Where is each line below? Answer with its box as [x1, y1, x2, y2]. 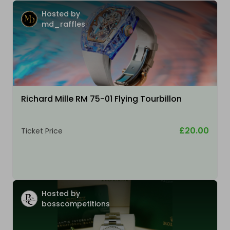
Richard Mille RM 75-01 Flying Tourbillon [21, 93, 182, 105]
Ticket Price [21, 126, 63, 137]
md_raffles [42, 19, 85, 30]
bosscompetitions [42, 199, 110, 209]
